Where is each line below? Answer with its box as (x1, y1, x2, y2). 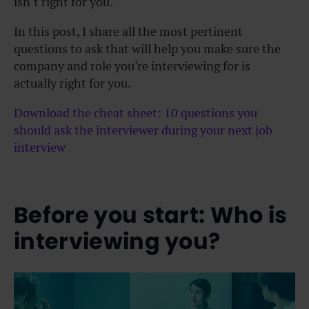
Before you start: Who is (14, 199, 288, 230)
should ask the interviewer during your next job (14, 122, 272, 138)
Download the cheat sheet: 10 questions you (14, 105, 257, 121)
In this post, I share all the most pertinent (14, 23, 243, 39)
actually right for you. (14, 75, 131, 91)
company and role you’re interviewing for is (14, 58, 250, 74)
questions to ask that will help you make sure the (14, 41, 281, 57)
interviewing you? (14, 225, 221, 257)
